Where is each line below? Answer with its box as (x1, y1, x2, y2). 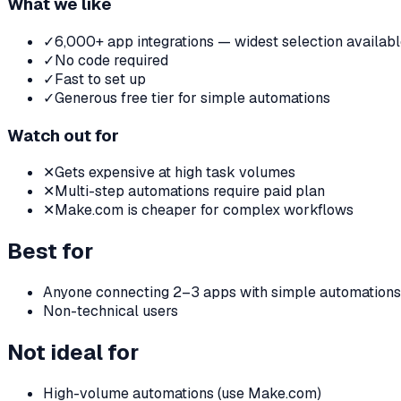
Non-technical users (43, 302, 178, 321)
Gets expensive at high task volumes (55, 163, 295, 183)
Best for (7, 237, 93, 266)
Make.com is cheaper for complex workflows (55, 200, 354, 220)
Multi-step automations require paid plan (55, 182, 325, 201)
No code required (55, 50, 168, 70)
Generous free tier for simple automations (55, 88, 330, 107)
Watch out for (7, 124, 119, 147)
